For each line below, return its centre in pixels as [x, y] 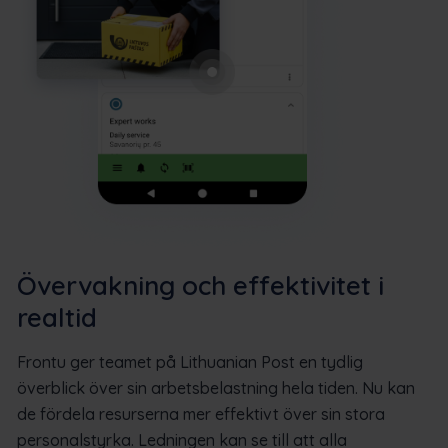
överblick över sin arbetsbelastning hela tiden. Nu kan [216, 388]
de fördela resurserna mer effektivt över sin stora [201, 414]
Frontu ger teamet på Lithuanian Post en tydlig [190, 362]
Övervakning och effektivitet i [200, 286]
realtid [57, 318]
